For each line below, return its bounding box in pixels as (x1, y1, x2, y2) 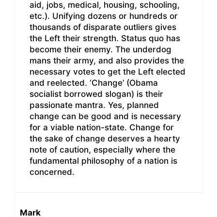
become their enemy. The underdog (30, 44, 171, 54)
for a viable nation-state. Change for (30, 122, 174, 132)
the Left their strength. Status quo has (30, 33, 180, 43)
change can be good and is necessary (30, 111, 181, 121)
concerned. (30, 167, 75, 177)
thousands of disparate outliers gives (30, 22, 176, 32)
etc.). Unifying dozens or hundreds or (30, 11, 178, 21)
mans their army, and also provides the (30, 55, 184, 65)
